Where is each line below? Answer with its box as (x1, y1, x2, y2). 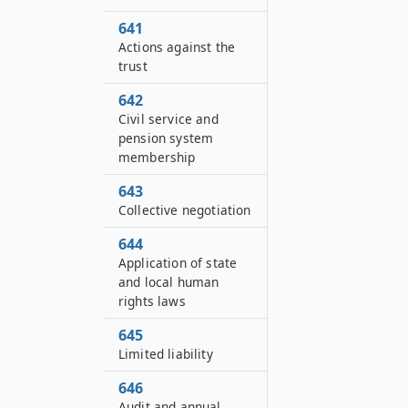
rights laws (118, 292, 186, 310)
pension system (118, 129, 214, 147)
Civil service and (118, 110, 219, 127)
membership (118, 148, 196, 166)
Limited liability (118, 345, 213, 362)
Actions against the (118, 38, 236, 56)
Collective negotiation (118, 201, 251, 219)
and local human (118, 273, 219, 291)
